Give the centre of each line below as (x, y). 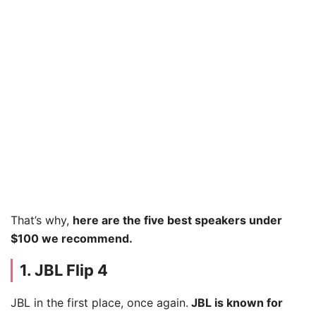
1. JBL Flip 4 (64, 270)
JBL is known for (236, 302)
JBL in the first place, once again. (99, 302)
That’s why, (42, 220)
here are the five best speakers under (177, 220)
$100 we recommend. (72, 238)
